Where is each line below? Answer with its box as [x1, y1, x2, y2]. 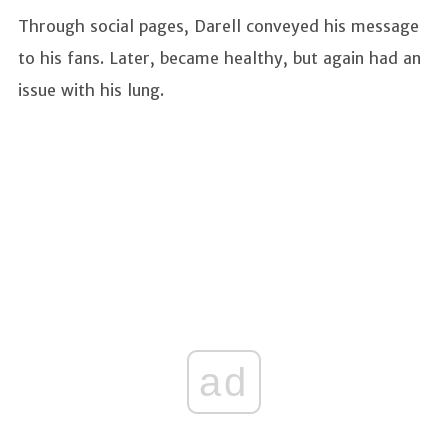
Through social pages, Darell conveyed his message [18, 15, 419, 36]
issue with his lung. [18, 79, 169, 100]
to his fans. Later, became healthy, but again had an [18, 47, 421, 68]
